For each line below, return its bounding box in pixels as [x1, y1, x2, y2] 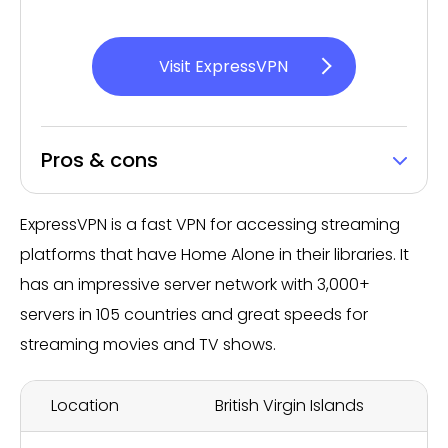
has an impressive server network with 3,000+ [20, 273, 370, 296]
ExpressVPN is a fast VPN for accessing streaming [20, 213, 400, 236]
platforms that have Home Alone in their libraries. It [20, 243, 409, 266]
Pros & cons [41, 146, 158, 174]
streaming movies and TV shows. [20, 333, 276, 356]
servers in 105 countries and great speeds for [20, 303, 368, 326]
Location [51, 394, 119, 417]
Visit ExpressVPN [159, 55, 288, 78]
